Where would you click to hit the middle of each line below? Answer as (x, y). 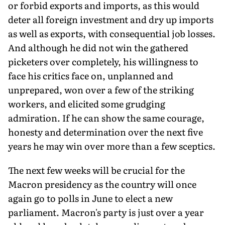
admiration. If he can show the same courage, (106, 118)
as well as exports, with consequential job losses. (112, 33)
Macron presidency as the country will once (102, 184)
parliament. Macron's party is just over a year (106, 212)
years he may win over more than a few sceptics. (112, 146)
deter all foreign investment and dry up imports (111, 19)
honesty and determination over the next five (105, 132)
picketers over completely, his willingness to (103, 61)
